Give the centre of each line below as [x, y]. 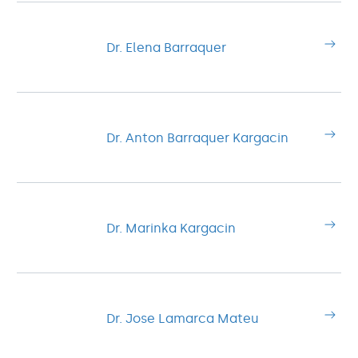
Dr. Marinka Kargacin [171, 228]
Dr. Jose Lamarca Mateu [183, 318]
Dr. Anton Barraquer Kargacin [197, 137]
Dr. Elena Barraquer [166, 47]
